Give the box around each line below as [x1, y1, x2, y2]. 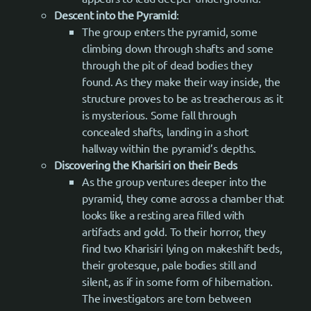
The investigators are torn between [82, 290, 251, 305]
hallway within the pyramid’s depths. [82, 140, 257, 155]
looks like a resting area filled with [82, 207, 244, 221]
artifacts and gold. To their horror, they [82, 224, 266, 238]
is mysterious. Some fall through [82, 107, 237, 121]
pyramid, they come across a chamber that [82, 190, 285, 205]
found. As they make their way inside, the [82, 74, 280, 88]
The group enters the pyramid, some [82, 24, 258, 38]
